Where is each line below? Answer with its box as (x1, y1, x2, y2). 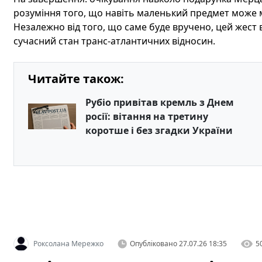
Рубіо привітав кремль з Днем (85, 96, 234, 109)
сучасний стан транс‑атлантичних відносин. (13, 35, 215, 47)
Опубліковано (129, 239, 177, 249)
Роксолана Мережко (33, 239, 104, 249)
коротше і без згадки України (85, 124, 233, 137)
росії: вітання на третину (85, 110, 208, 123)
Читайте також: (27, 71, 124, 87)
